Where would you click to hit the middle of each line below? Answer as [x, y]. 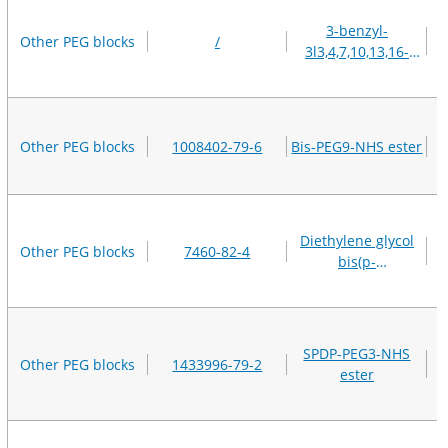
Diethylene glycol [356, 241]
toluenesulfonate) [356, 283]
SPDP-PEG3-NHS [357, 354]
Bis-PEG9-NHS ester [357, 146]
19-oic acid [356, 94]
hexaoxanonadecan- [357, 73]
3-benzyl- [356, 31]
